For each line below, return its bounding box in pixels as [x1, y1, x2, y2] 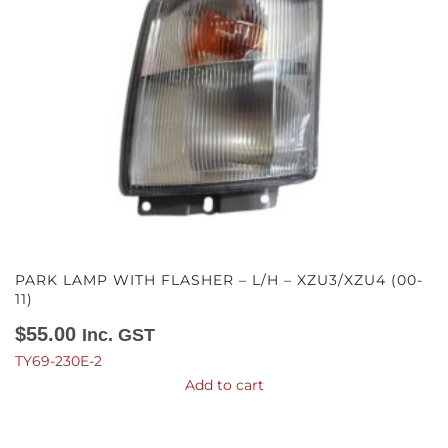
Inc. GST [82, 325, 155, 346]
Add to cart [184, 376, 264, 395]
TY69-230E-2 [15, 352, 102, 371]
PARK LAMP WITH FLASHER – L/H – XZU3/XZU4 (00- [15, 271, 423, 290]
